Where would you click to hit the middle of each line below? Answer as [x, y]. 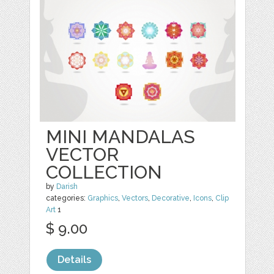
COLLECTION [104, 172]
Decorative [171, 198]
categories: [67, 198]
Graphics [103, 198]
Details [75, 260]
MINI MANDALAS [121, 137]
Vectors [135, 198]
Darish [67, 187]
